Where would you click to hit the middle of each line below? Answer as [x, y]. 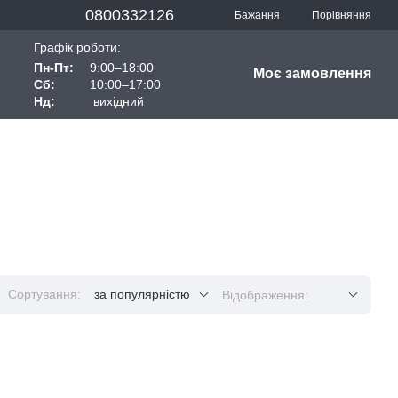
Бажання [257, 15]
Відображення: [265, 295]
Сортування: [44, 294]
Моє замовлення [313, 73]
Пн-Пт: [56, 68]
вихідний [117, 101]
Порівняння [342, 15]
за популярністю [142, 294]
